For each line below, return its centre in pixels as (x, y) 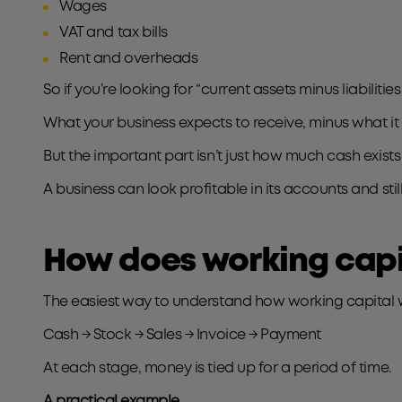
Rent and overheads (132, 59)
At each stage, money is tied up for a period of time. (219, 368)
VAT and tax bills (114, 33)
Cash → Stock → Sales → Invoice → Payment (184, 335)
